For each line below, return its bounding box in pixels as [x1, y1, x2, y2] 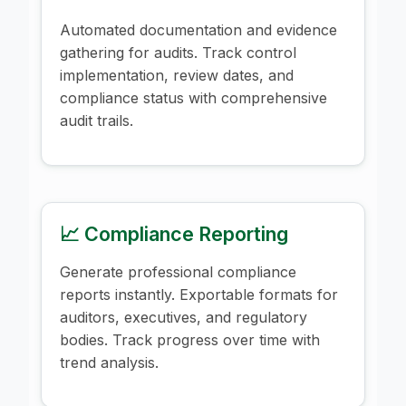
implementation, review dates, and [60, 65, 294, 84]
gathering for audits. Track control [60, 43, 296, 62]
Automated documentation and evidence [60, 20, 337, 39]
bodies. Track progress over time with [60, 330, 320, 349]
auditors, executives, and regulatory [60, 307, 307, 326]
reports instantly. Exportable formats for [60, 285, 338, 304]
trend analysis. [60, 353, 159, 372]
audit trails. [60, 111, 133, 130]
